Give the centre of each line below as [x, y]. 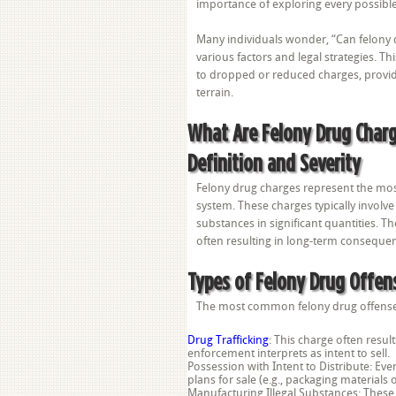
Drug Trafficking [228, 340]
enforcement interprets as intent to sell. [289, 353]
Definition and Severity [274, 162]
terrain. [215, 92]
